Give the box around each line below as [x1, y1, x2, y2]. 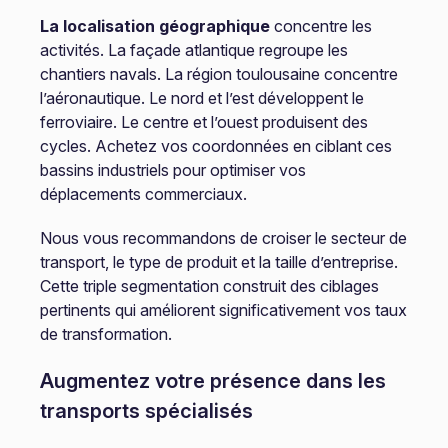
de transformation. [39, 324, 172, 344]
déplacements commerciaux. [39, 184, 247, 204]
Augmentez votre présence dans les [39, 369, 386, 393]
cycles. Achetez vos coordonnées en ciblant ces [39, 136, 392, 156]
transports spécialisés [39, 399, 253, 423]
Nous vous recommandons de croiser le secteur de [39, 228, 407, 248]
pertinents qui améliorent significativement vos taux [39, 300, 407, 320]
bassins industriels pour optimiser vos [39, 160, 306, 180]
